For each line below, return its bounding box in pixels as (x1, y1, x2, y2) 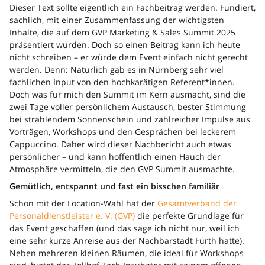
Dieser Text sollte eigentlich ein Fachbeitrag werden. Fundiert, (9, 2, 256, 14)
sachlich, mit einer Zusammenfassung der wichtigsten (9, 14, 224, 26)
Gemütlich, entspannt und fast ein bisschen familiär (9, 180, 219, 192)
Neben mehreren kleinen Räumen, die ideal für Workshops (9, 247, 244, 259)
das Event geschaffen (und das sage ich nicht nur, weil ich (9, 222, 240, 234)
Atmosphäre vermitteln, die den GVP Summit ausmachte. (9, 163, 235, 175)
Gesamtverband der (157, 198, 237, 209)
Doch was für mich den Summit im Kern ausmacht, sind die (9, 89, 245, 101)
